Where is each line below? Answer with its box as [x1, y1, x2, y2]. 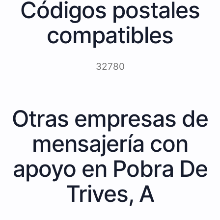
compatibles [47, 21, 173, 49]
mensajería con [32, 129, 188, 157]
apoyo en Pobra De [12, 154, 208, 182]
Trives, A [66, 179, 154, 207]
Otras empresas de [12, 104, 208, 132]
